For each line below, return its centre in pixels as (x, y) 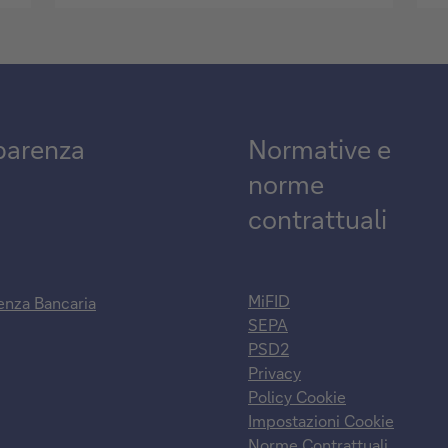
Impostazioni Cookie (321, 420)
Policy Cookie (297, 396)
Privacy (274, 372)
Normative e (319, 148)
